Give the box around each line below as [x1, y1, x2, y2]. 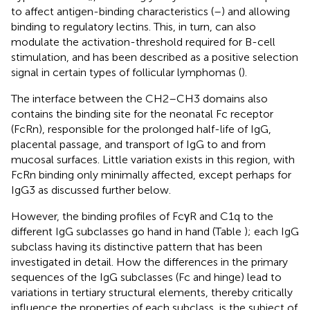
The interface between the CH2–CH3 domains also [11, 91, 268, 105]
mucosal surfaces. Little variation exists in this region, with [11, 152, 295, 166]
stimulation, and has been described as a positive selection [11, 50, 298, 64]
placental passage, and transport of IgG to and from [11, 137, 266, 151]
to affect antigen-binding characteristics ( [11, 4, 214, 18]
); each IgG [244, 224, 299, 238]
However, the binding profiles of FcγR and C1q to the [11, 209, 273, 223]
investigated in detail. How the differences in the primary [11, 255, 288, 268]
